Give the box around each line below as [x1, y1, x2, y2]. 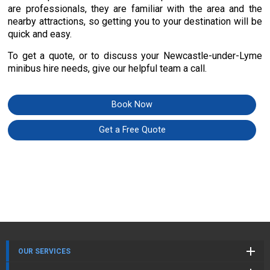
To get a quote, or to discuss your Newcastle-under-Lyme [8, 50, 262, 61]
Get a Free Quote [98, 125, 166, 135]
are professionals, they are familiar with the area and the [8, 3, 262, 14]
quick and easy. [8, 28, 72, 40]
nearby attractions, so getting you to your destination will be [8, 16, 262, 27]
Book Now [111, 99, 152, 110]
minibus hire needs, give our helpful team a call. [8, 63, 207, 74]
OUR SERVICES [18, 247, 71, 256]
